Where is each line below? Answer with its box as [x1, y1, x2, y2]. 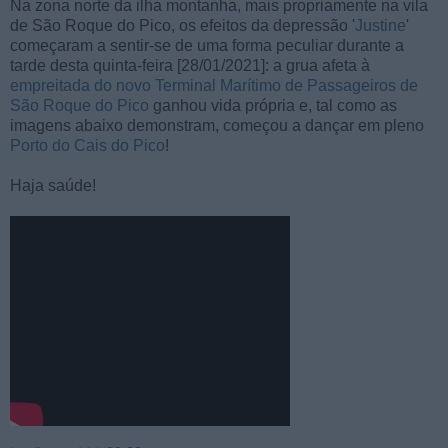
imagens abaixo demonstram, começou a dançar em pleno [10, 116, 424, 134]
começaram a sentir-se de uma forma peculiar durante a [10, 36, 404, 54]
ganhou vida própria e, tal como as [149, 96, 397, 114]
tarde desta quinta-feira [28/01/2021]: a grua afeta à [10, 56, 370, 74]
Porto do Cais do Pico [10, 136, 165, 154]
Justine [355, 16, 406, 34]
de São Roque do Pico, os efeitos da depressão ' [10, 16, 355, 34]
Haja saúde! [10, 176, 96, 194]
